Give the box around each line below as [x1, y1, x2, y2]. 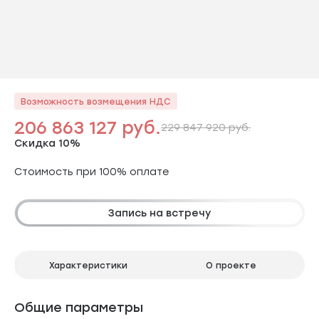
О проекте [205, 258, 256, 271]
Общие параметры [14, 298, 143, 315]
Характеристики [49, 258, 127, 271]
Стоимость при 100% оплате [14, 164, 169, 178]
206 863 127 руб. [14, 116, 161, 138]
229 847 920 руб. [161, 120, 251, 134]
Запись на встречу [108, 206, 211, 219]
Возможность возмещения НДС [21, 95, 171, 107]
